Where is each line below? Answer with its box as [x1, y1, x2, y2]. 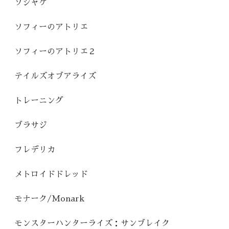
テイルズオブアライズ [14, 72, 96, 80]
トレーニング [14, 96, 63, 105]
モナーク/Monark [14, 194, 84, 203]
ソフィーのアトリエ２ [14, 47, 96, 56]
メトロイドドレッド [14, 170, 88, 178]
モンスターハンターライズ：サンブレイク [14, 219, 170, 227]
